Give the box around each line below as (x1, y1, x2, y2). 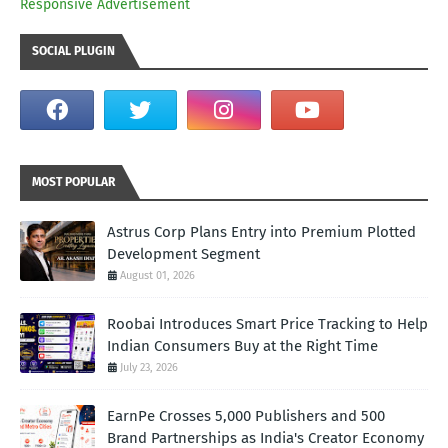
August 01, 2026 (120, 269, 195, 283)
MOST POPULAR (32, 175, 115, 190)
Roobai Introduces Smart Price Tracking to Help (107, 315, 428, 334)
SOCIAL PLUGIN (32, 44, 115, 59)
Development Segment (107, 245, 260, 264)
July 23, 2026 (120, 361, 178, 375)
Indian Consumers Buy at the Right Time (107, 337, 378, 356)
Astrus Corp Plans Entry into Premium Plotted (107, 223, 416, 242)
